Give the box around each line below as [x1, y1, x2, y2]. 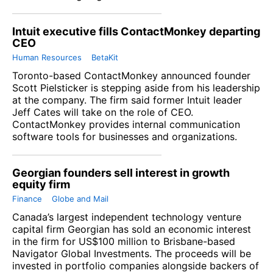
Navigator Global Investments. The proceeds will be [12, 247, 251, 260]
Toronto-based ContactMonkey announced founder [12, 69, 250, 82]
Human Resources [12, 52, 82, 63]
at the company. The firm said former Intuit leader [12, 94, 242, 107]
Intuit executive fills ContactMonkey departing [12, 25, 260, 38]
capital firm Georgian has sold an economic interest [12, 223, 251, 236]
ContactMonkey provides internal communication [12, 118, 240, 131]
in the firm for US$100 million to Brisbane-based [12, 235, 235, 248]
